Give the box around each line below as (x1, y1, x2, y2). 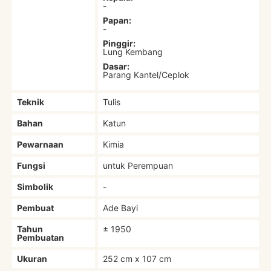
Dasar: (103, 60, 130, 71)
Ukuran (17, 253, 48, 264)
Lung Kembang (103, 46, 163, 57)
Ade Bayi (103, 202, 139, 213)
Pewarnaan (17, 139, 64, 149)
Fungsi (17, 160, 46, 171)
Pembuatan (17, 232, 65, 243)
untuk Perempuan (103, 160, 174, 171)
